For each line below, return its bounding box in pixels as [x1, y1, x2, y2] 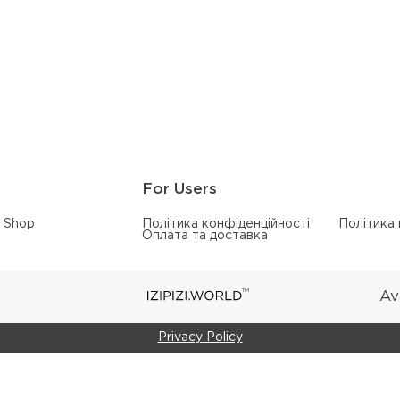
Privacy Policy [157, 332, 243, 344]
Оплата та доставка [142, 230, 268, 242]
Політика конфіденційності [142, 219, 310, 230]
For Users [142, 183, 217, 197]
